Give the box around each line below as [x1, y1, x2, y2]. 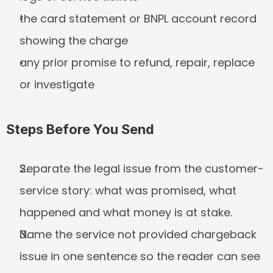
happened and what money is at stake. [19, 205, 232, 220]
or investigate [19, 77, 94, 92]
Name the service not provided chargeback [19, 227, 257, 242]
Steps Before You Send [6, 121, 154, 137]
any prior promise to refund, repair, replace [19, 55, 255, 70]
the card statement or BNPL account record [19, 11, 257, 26]
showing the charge [19, 33, 128, 48]
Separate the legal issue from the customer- [19, 161, 264, 176]
